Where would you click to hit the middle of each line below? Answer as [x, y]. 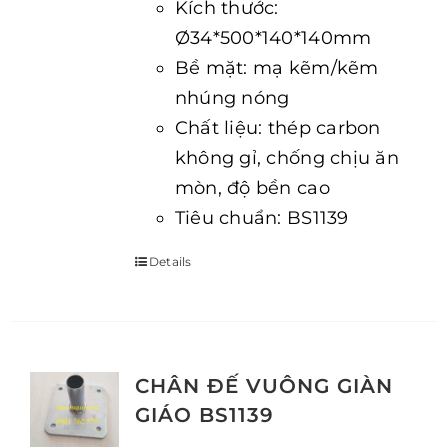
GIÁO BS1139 [204, 415]
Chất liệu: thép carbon [277, 128]
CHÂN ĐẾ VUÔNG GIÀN [263, 386]
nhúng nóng [232, 98]
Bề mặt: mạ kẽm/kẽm [276, 68]
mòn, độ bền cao [252, 188]
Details [170, 261]
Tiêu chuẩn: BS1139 [261, 218]
